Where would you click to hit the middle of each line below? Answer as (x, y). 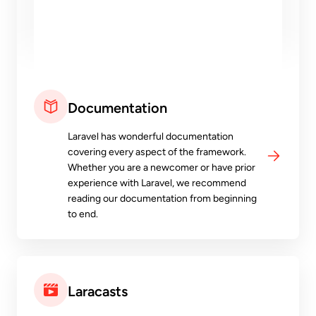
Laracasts (98, 292)
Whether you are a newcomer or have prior (162, 168)
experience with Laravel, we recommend (157, 183)
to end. (83, 214)
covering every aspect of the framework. (157, 152)
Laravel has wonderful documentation (151, 137)
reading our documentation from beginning (162, 199)
